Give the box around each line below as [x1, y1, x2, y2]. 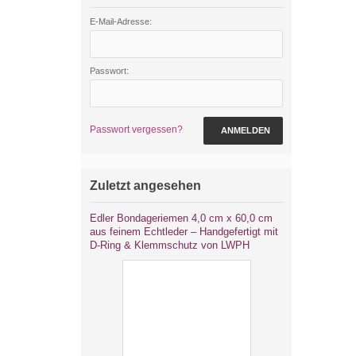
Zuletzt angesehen [90, 179, 201, 192]
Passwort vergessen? [90, 124, 183, 135]
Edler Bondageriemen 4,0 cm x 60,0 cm [90, 212, 273, 224]
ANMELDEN [221, 126, 270, 135]
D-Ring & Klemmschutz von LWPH [90, 239, 250, 251]
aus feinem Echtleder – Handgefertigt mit [90, 226, 278, 238]
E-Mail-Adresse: [90, 17, 152, 26]
